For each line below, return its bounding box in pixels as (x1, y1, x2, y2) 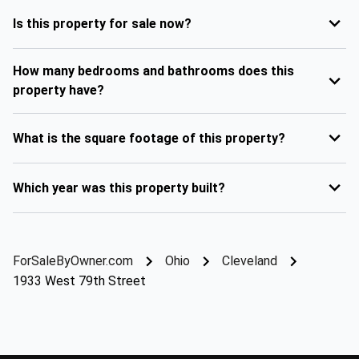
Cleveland (222, 253, 277, 268)
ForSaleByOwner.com (13, 253, 133, 268)
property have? (13, 83, 104, 98)
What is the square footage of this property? (13, 130, 285, 146)
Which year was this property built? (13, 179, 225, 196)
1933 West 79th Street (13, 273, 146, 288)
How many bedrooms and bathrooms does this (13, 63, 294, 79)
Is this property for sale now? (13, 15, 192, 31)
